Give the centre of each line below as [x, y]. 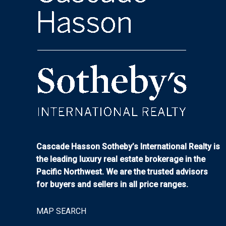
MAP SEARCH [61, 211]
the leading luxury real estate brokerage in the [121, 159]
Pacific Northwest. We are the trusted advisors [122, 172]
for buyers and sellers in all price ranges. [112, 184]
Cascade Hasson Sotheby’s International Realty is [128, 146]
